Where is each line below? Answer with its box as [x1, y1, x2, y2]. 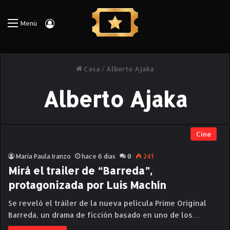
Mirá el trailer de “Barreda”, [8, 164, 152, 177]
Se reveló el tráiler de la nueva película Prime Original [8, 199, 206, 207]
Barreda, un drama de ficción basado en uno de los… [8, 210, 200, 219]
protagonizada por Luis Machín [8, 178, 166, 191]
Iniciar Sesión [55, 17, 107, 28]
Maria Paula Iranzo [16, 152, 71, 160]
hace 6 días [82, 152, 116, 160]
